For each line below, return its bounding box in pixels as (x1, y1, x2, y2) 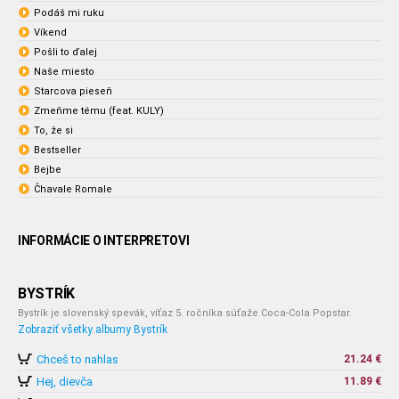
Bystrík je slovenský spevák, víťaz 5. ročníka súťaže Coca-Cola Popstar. (18, 307, 352, 319)
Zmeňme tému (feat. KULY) (34, 105, 164, 117)
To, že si (34, 125, 73, 136)
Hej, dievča (37, 375, 93, 388)
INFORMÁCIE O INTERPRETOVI (18, 233, 190, 248)
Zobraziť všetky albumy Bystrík (18, 323, 167, 336)
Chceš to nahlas (37, 353, 118, 366)
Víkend (34, 27, 67, 38)
